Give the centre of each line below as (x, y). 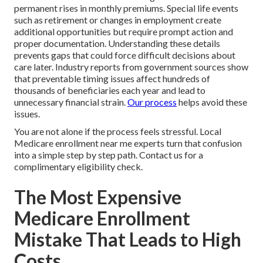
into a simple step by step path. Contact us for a (109, 155)
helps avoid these (212, 102)
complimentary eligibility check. (78, 167)
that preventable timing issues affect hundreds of (112, 79)
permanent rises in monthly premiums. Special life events (126, 8)
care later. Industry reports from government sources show (131, 67)
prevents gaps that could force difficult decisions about (125, 55)
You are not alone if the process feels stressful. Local (118, 131)
